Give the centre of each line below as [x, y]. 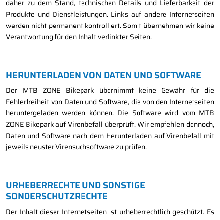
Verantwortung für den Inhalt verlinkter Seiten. [79, 37]
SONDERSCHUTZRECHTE [57, 197]
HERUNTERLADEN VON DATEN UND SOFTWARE [104, 75]
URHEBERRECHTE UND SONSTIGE [76, 185]
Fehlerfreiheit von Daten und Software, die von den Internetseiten [110, 102]
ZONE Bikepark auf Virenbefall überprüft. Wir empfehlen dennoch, [110, 124]
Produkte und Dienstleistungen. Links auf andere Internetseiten [110, 14]
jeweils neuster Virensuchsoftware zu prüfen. [76, 147]
